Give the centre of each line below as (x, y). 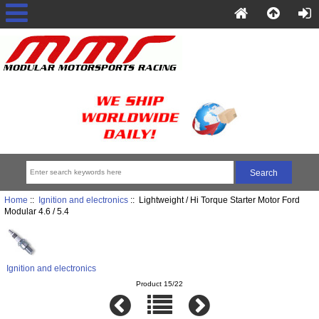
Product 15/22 (159, 283)
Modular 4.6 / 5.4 (36, 211)
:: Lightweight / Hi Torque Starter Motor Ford (214, 200)
